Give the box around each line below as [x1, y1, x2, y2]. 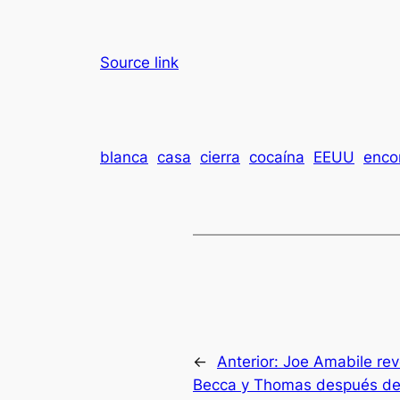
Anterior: [217, 352, 283, 371]
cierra [200, 148, 240, 167]
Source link [100, 53, 179, 71]
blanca [100, 148, 148, 167]
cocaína [249, 148, 304, 167]
